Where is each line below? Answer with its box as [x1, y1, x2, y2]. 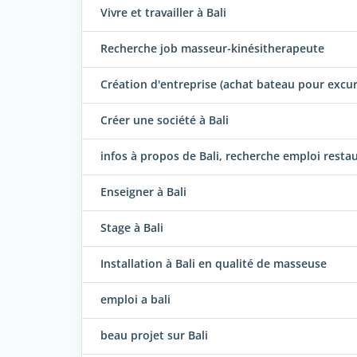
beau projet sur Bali [100, 328, 208, 343]
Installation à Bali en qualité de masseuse [100, 256, 327, 272]
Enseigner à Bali [100, 184, 186, 200]
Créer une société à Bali [100, 112, 229, 128]
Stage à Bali [100, 220, 163, 236]
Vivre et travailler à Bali [100, 5, 226, 21]
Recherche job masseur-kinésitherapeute [100, 41, 324, 57]
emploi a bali [100, 292, 171, 308]
